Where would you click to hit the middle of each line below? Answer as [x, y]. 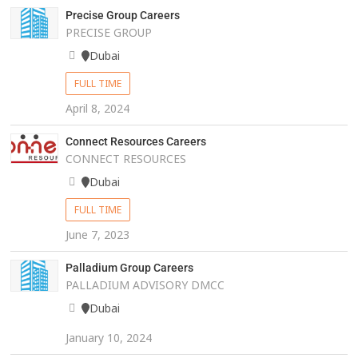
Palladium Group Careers [129, 268]
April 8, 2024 [97, 109]
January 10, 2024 [108, 338]
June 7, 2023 [97, 235]
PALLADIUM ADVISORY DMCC [145, 285]
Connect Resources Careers [135, 142]
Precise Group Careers [122, 16]
